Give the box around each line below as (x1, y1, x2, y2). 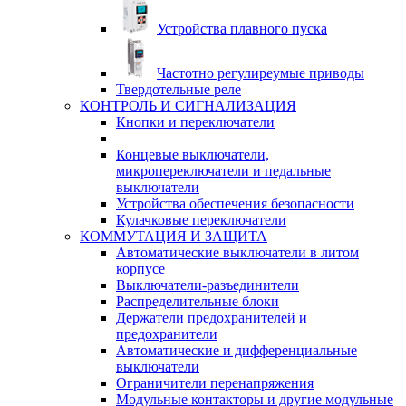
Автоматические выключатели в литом (116, 245, 359, 260)
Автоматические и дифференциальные (116, 343, 357, 358)
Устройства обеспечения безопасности (116, 196, 354, 211)
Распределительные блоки (116, 294, 279, 309)
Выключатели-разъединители (116, 277, 299, 293)
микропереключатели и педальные (116, 163, 331, 179)
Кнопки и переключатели (116, 114, 275, 130)
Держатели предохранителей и (116, 310, 307, 325)
